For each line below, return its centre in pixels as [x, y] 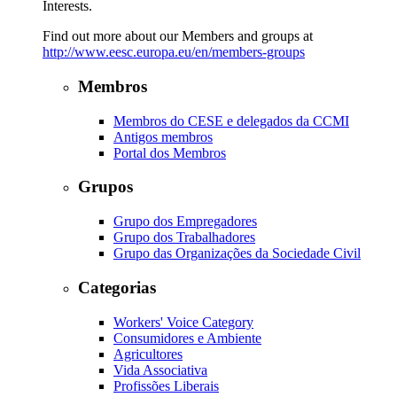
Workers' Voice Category [183, 322]
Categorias [117, 287]
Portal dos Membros [170, 152]
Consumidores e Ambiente [187, 338]
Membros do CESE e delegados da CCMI [231, 121]
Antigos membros [163, 136]
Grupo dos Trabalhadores [184, 237]
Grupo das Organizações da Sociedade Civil [237, 253]
